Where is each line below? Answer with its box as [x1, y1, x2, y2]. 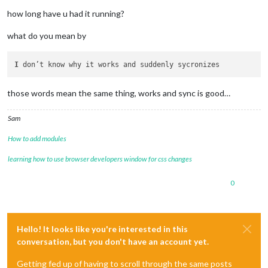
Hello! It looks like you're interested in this [17, 223, 188, 234]
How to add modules [8, 133, 66, 143]
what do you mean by [7, 31, 86, 41]
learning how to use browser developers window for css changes [8, 154, 192, 163]
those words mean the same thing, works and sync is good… [7, 87, 230, 98]
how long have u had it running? [7, 8, 124, 19]
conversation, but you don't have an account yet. [17, 236, 209, 246]
